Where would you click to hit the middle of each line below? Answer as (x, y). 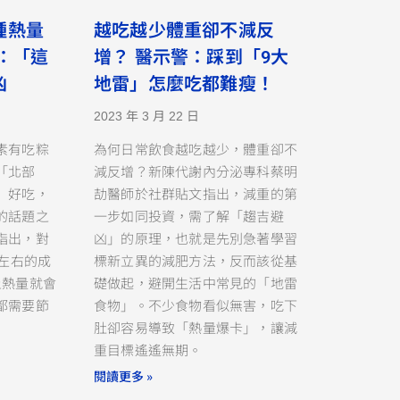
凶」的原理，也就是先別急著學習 (195, 237)
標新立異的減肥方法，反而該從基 (195, 260)
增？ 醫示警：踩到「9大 (191, 57)
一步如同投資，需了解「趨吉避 (188, 215)
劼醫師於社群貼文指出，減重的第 (195, 193)
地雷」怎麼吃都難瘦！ (183, 83)
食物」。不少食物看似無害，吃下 (195, 304)
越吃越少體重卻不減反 (183, 30)
